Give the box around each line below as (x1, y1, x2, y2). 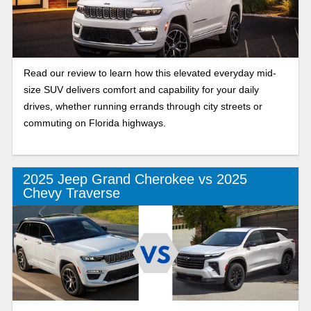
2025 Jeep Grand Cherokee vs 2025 (22, 171, 247, 187)
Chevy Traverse (22, 185, 120, 201)
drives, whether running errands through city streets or (23, 101, 262, 112)
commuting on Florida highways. (23, 117, 166, 128)
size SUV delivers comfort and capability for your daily (23, 84, 259, 95)
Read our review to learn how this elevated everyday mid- (23, 67, 276, 78)
